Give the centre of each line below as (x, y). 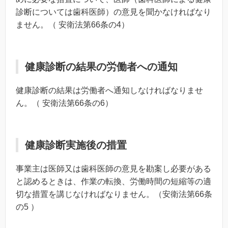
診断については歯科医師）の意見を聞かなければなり (113, 12)
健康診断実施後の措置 (76, 145)
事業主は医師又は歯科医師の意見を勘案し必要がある (113, 168)
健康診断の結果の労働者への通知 (101, 66)
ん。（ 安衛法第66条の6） (64, 103)
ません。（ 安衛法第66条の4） (73, 24)
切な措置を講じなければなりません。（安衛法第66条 (114, 194)
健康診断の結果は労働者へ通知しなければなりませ (109, 90)
